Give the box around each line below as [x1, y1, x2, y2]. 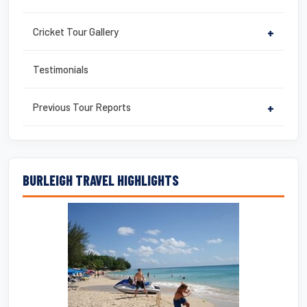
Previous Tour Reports [33, 100, 131, 113]
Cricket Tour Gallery [33, 25, 119, 38]
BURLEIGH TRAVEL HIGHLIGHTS [23, 171, 179, 188]
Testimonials [33, 62, 88, 75]
